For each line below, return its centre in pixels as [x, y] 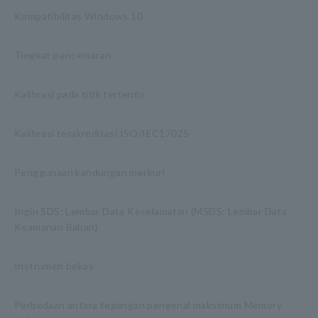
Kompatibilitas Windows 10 [78, 16]
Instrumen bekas [54, 266]
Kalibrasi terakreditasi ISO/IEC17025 [102, 133]
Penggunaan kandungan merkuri [90, 172]
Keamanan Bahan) [56, 227]
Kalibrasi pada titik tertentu [79, 94]
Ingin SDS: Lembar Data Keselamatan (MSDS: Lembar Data [151, 211]
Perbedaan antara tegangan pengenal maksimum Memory [148, 305]
